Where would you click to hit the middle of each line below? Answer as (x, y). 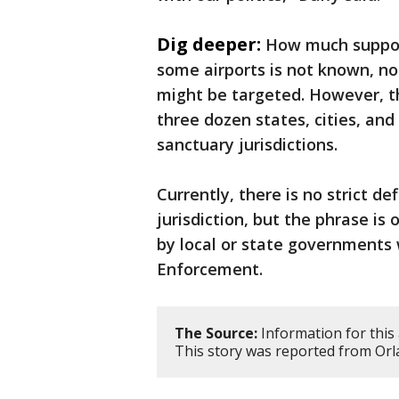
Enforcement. (212, 269)
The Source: (216, 334)
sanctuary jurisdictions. (249, 145)
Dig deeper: (209, 45)
